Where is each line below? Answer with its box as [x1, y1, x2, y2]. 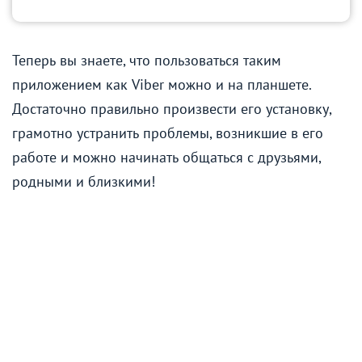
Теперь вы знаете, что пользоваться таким [12, 50, 281, 69]
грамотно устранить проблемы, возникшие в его [12, 123, 323, 142]
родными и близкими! [12, 171, 155, 191]
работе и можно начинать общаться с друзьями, [12, 147, 321, 166]
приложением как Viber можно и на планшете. [12, 74, 311, 94]
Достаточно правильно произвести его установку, [12, 99, 331, 118]
